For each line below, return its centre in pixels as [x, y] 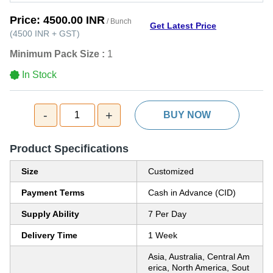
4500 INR [31, 34]
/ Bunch [118, 21]
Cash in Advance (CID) [192, 193]
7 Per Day [167, 214]
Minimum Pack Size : [57, 54]
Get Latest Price [183, 25]
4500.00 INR [74, 20]
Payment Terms [53, 193]
